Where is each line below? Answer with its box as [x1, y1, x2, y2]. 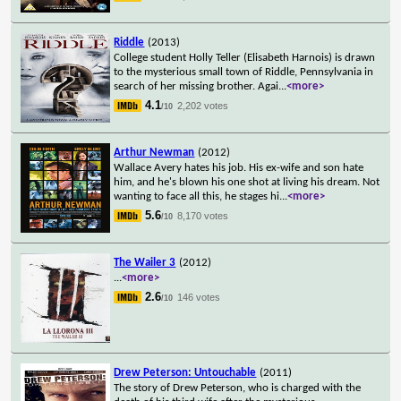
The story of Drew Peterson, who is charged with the [114, 381, 362, 394]
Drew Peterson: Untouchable [114, 366, 257, 379]
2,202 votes [177, 99, 229, 111]
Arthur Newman [114, 146, 195, 158]
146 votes [177, 291, 221, 303]
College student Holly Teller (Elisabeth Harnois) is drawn [114, 51, 376, 64]
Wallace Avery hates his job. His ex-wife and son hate [114, 161, 364, 174]
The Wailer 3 [114, 256, 176, 269]
